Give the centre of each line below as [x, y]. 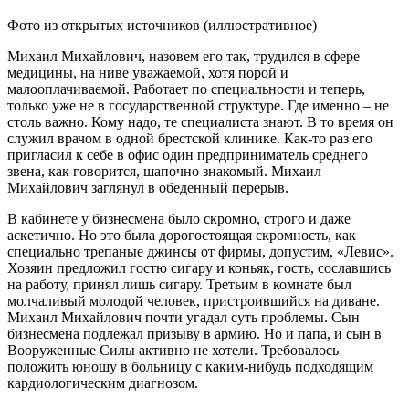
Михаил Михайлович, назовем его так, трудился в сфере [184, 56]
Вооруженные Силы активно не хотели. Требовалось [173, 350]
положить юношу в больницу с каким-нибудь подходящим [190, 366]
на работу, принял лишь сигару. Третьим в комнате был [179, 284]
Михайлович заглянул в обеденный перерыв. [148, 187]
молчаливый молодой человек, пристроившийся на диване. [194, 300]
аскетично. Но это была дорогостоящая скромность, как [182, 235]
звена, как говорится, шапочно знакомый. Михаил [164, 171]
